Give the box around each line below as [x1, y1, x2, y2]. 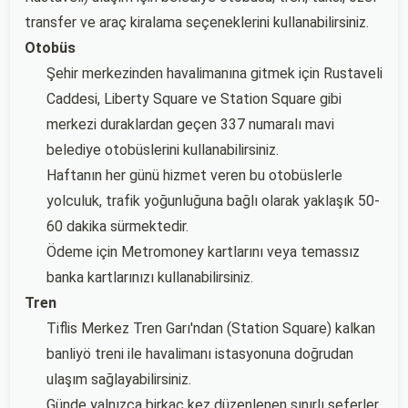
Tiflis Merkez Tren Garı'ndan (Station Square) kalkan [46, 320, 375, 337]
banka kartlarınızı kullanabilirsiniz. [46, 269, 253, 286]
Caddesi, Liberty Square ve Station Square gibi [46, 90, 342, 107]
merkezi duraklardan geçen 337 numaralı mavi [46, 116, 334, 133]
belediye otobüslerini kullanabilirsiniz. [46, 141, 279, 158]
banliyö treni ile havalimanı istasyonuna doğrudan [46, 345, 353, 362]
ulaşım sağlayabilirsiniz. [46, 371, 191, 388]
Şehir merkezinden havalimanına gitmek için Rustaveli [46, 65, 382, 82]
